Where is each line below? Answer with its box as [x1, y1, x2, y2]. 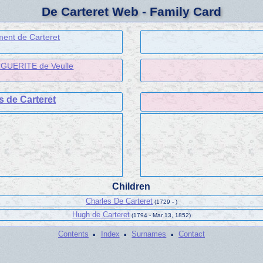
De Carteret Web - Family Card [42, 5, 221, 18]
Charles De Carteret [86, 196, 153, 205]
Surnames [131, 230, 167, 239]
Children [112, 181, 151, 191]
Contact [178, 230, 205, 239]
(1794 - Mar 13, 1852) [131, 211, 191, 218]
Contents [58, 230, 89, 239]
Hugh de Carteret [72, 210, 130, 219]
